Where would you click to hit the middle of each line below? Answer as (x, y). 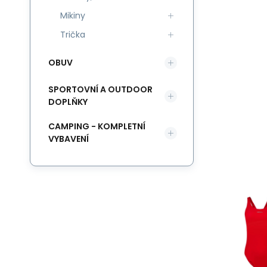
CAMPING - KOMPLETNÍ (97, 126)
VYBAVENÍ (69, 139)
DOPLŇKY (68, 102)
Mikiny (73, 15)
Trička (73, 35)
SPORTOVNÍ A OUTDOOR (100, 89)
